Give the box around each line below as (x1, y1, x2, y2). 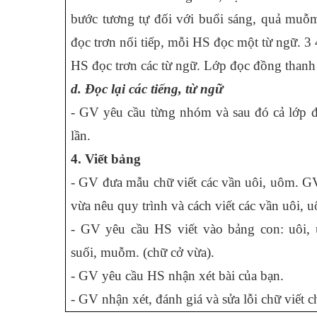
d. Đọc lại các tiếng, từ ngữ (71, 81, 223, 96)
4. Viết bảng (71, 151, 141, 166)
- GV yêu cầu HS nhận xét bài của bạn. (71, 268, 284, 283)
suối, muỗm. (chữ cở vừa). (71, 245, 214, 260)
